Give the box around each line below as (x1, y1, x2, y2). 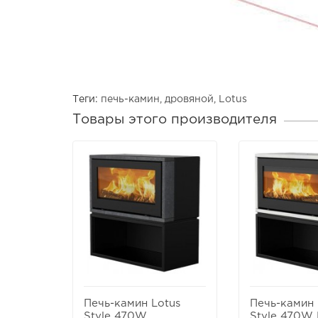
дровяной (165, 95, 214, 104)
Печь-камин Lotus (84, 299, 180, 309)
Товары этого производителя (72, 114, 277, 126)
